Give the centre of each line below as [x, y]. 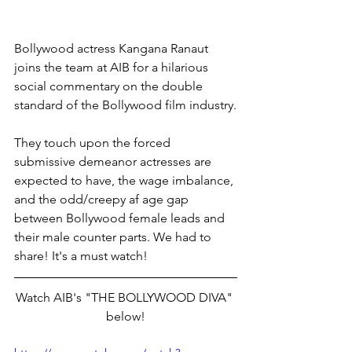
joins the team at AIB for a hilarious [113, 68]
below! [126, 317]
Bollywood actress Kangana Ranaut [113, 49]
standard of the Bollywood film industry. [125, 105]
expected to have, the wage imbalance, [125, 181]
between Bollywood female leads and [121, 218]
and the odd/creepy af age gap [103, 200]
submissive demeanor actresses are [114, 162]
